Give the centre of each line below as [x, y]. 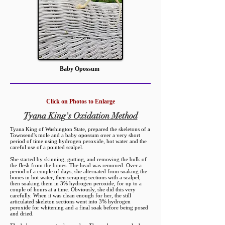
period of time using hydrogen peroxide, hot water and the [78, 141]
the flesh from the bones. [40, 165]
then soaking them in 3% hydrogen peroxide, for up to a [76, 183]
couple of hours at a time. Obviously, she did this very [73, 189]
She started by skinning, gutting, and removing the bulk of [78, 159]
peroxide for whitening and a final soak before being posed [79, 207]
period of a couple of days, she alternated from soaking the [79, 171]
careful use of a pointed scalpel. [47, 147]
